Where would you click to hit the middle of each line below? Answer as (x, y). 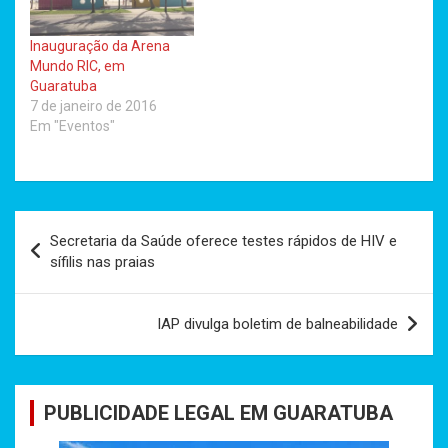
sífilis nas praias (102, 262)
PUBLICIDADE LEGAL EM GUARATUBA (218, 413)
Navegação (77, 226)
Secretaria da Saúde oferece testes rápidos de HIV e (223, 241)
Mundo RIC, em (77, 66)
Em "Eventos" (72, 126)
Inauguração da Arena (100, 46)
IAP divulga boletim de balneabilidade (277, 324)
